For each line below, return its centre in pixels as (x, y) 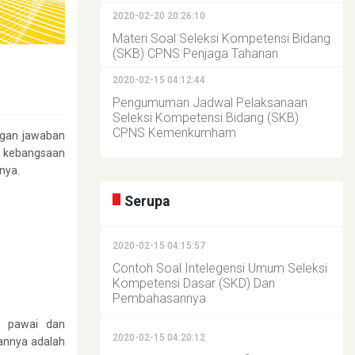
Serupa (147, 201)
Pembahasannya (159, 298)
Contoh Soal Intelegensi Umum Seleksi (220, 268)
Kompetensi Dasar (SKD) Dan (194, 283)
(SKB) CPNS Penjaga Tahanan (195, 53)
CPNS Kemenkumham (174, 133)
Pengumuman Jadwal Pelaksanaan (210, 103)
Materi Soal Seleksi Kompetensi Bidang (221, 38)
